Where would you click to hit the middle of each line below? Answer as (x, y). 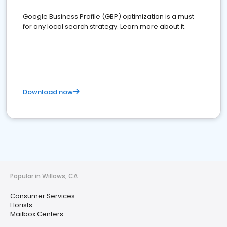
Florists (21, 205)
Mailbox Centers (37, 214)
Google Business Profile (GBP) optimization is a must (108, 16)
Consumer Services (43, 196)
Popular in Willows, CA (44, 176)
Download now (48, 92)
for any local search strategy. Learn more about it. (104, 27)
